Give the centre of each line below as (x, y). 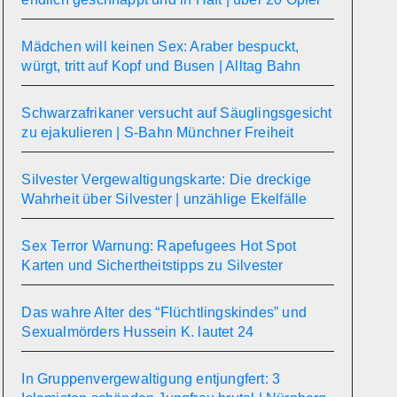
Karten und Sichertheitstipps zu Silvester (152, 265)
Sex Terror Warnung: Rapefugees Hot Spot (159, 246)
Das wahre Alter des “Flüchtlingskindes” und (164, 312)
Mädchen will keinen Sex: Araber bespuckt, (160, 47)
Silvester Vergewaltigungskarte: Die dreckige (167, 179)
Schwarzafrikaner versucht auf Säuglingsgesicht (177, 113)
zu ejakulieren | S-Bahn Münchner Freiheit (158, 132)
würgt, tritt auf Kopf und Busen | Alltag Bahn (161, 66)
